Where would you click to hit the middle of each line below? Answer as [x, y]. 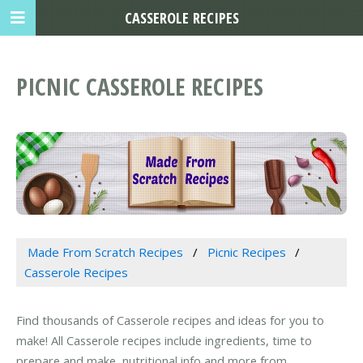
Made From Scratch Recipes [105, 252]
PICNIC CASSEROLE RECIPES [140, 87]
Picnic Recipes [246, 252]
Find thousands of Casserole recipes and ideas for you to [170, 320]
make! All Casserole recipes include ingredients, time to [164, 341]
